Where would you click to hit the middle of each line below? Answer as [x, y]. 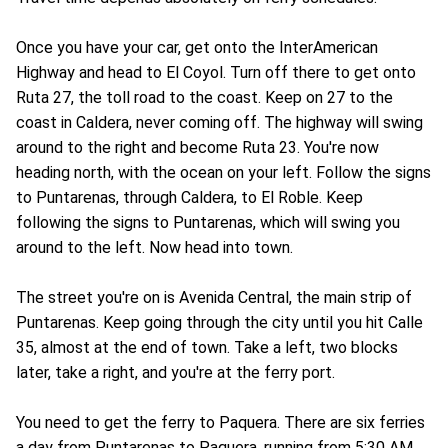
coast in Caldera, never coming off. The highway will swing [219, 123]
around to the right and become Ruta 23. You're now [197, 148]
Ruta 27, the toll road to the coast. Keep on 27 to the [204, 98]
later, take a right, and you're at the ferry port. [175, 373]
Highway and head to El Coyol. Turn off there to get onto [216, 73]
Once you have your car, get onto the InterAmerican [197, 48]
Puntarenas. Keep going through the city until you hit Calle [219, 323]
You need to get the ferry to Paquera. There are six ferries [220, 423]
